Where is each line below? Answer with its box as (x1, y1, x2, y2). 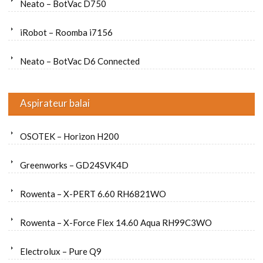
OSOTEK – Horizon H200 (20, 131, 119, 142)
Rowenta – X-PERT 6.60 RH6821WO (20, 188, 166, 200)
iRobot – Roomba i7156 (20, 27, 113, 38)
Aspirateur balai (20, 97, 90, 110)
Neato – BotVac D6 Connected (20, 56, 140, 67)
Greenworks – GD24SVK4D (20, 160, 129, 171)
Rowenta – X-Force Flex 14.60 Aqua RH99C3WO (20, 217, 212, 228)
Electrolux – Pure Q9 (20, 246, 102, 257)
